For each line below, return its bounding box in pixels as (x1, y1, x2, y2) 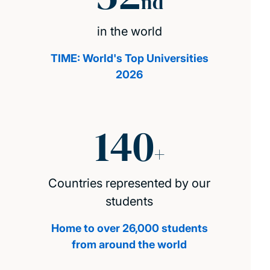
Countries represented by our (48, 176, 211, 191)
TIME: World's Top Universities (50, 52, 209, 65)
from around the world (72, 238, 187, 251)
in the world (96, 24, 162, 39)
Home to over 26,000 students (51, 222, 208, 235)
